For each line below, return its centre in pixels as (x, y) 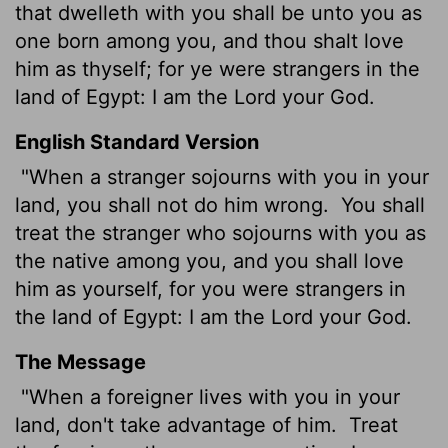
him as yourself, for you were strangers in (210, 288)
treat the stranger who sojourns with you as (220, 232)
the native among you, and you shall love (209, 260)
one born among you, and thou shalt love (209, 40)
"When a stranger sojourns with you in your (222, 176)
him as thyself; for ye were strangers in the (217, 68)
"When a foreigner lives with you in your (207, 396)
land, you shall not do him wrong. (175, 204)
